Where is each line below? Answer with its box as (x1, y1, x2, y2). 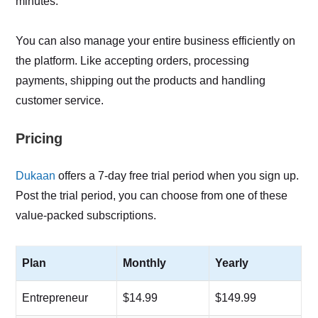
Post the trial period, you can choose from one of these (16, 189, 288, 202)
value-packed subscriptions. (16, 209, 157, 221)
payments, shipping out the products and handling (16, 74, 266, 87)
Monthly (123, 256, 167, 269)
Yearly (215, 256, 249, 269)
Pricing (16, 130, 62, 146)
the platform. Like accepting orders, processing (16, 54, 250, 67)
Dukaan (16, 169, 56, 182)
